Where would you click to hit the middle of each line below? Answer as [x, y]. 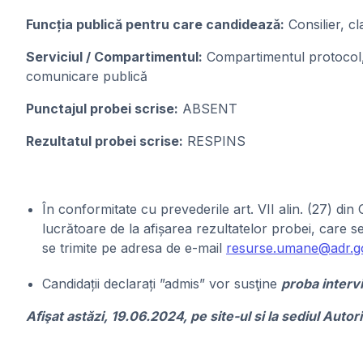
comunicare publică [87, 76]
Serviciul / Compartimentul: [114, 57]
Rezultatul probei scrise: [105, 141]
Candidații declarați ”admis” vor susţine [162, 284]
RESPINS [214, 141]
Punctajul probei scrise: [102, 109]
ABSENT [208, 109]
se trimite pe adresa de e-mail [134, 248]
